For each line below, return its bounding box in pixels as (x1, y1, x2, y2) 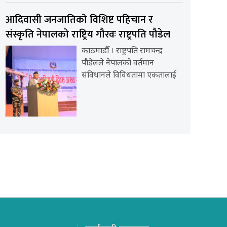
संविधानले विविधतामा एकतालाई (81, 70, 176, 81)
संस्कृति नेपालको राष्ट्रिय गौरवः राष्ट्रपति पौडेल (5, 25, 170, 43)
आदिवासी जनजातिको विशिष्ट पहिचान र (5, 11, 153, 28)
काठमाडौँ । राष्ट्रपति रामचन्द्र (81, 46, 163, 57)
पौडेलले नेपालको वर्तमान (81, 58, 154, 69)
